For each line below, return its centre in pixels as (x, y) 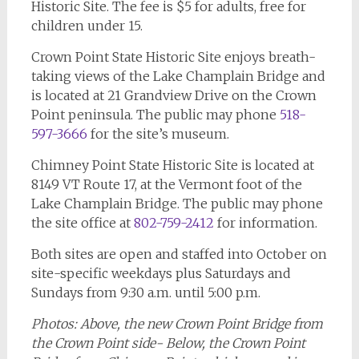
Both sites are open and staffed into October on (179, 254)
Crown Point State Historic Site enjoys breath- (173, 57)
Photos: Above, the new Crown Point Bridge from (177, 324)
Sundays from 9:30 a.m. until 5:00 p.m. (145, 292)
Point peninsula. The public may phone (155, 115)
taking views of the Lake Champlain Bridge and (178, 76)
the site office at (82, 223)
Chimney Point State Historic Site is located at (172, 165)
